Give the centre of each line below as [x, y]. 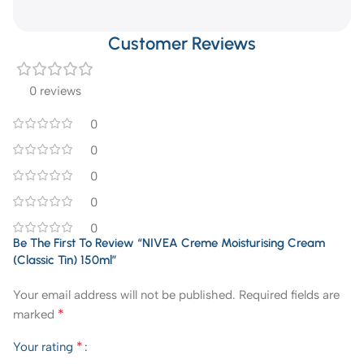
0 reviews [55, 91]
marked [35, 314]
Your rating [45, 347]
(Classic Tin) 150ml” [65, 260]
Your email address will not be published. [124, 295]
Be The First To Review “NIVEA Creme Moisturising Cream [169, 243]
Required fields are [289, 295]
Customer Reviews [182, 43]
